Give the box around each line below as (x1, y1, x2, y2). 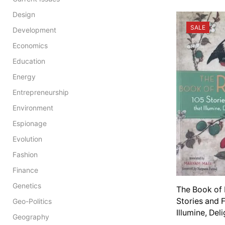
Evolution (13, 134, 42, 143)
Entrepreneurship (13, 87, 69, 96)
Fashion (13, 150, 38, 159)
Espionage (13, 119, 47, 128)
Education (13, 56, 45, 65)
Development (13, 25, 56, 34)
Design (13, 10, 35, 19)
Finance (13, 165, 38, 174)
